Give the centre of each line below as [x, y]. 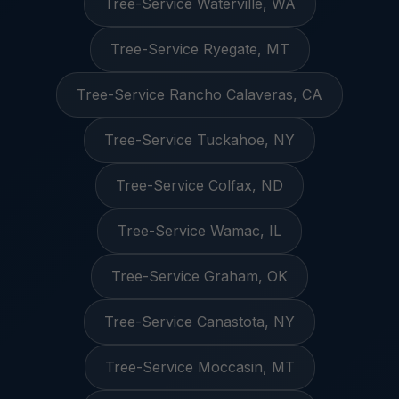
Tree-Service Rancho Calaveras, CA [199, 94]
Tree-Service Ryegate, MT [199, 49]
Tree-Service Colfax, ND [199, 185]
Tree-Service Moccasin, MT [199, 367]
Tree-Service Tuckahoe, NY [199, 140]
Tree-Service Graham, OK [199, 276]
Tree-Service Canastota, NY [199, 322]
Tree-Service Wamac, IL [199, 231]
